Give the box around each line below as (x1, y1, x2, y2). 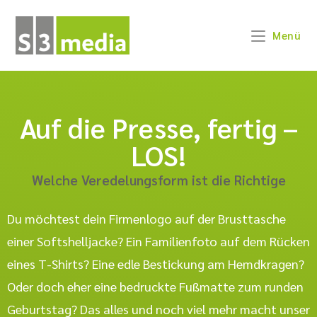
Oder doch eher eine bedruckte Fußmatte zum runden (7, 278, 304, 294)
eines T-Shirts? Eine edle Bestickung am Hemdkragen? (7, 255, 304, 272)
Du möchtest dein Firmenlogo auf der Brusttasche (7, 210, 286, 226)
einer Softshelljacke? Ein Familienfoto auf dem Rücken (7, 233, 310, 249)
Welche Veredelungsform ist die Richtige (31, 171, 286, 188)
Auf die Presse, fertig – (19, 109, 298, 145)
